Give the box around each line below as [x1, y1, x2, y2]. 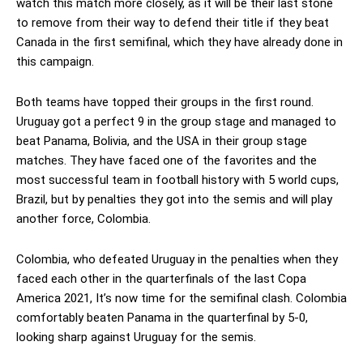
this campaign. [16, 53, 94, 69]
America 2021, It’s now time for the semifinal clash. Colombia [16, 290, 347, 305]
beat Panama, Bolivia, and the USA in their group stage [16, 133, 307, 148]
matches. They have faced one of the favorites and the [16, 152, 317, 168]
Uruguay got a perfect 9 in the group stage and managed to [16, 113, 336, 129]
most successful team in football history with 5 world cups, [16, 172, 339, 187]
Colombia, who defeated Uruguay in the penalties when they [16, 251, 338, 267]
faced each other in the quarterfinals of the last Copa [16, 271, 306, 286]
